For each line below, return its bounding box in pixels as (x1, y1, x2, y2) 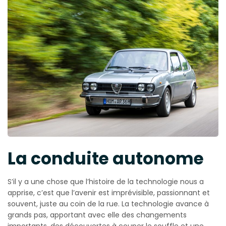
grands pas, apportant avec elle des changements (8, 209, 187, 220)
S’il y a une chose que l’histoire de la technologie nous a (8, 176, 204, 187)
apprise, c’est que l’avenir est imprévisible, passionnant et (8, 187, 210, 198)
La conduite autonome (8, 146, 204, 171)
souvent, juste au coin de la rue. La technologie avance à (8, 198, 209, 209)
